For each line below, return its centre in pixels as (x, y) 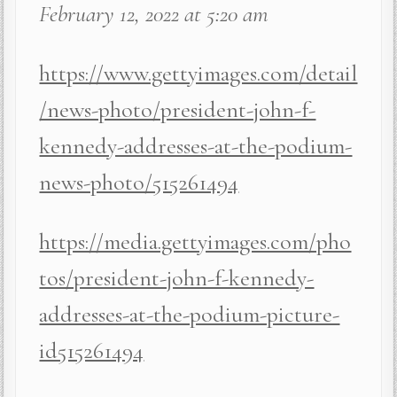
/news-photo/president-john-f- (178, 109)
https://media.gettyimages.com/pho (195, 241)
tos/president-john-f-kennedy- (177, 277)
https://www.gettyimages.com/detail (198, 73)
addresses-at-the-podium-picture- (190, 314)
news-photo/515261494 (139, 182)
